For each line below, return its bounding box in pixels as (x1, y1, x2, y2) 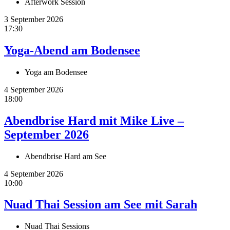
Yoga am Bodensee (25, 67, 87, 76)
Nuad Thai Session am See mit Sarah (4, 198, 197, 212)
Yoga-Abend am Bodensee (4, 43, 140, 57)
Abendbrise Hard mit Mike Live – (4, 113, 184, 127)
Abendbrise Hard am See (25, 151, 106, 161)
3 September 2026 (4, 14, 63, 24)
